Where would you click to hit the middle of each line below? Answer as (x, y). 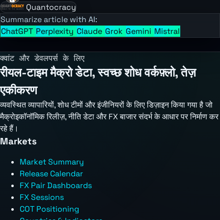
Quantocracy (51, 7)
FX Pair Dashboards (56, 185)
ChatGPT (18, 31)
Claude (90, 31)
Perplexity (56, 31)
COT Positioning (49, 209)
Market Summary (52, 162)
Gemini (139, 31)
